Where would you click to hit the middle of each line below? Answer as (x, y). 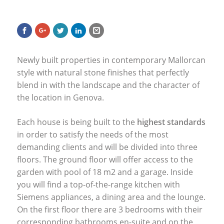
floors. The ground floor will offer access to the (105, 159)
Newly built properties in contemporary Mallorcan (111, 60)
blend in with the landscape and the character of (108, 85)
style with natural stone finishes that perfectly (103, 72)
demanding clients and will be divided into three (107, 147)
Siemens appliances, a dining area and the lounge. (111, 197)
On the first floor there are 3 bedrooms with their (109, 209)
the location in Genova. (60, 97)
